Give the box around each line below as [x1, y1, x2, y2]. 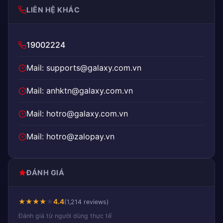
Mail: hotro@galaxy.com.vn [26, 109, 128, 118]
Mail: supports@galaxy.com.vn [26, 63, 141, 73]
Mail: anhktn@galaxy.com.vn [26, 86, 133, 96]
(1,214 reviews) [64, 198, 109, 206]
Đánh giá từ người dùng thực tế [18, 212, 111, 220]
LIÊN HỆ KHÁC [26, 5, 80, 14]
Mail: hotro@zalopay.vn [26, 131, 114, 141]
